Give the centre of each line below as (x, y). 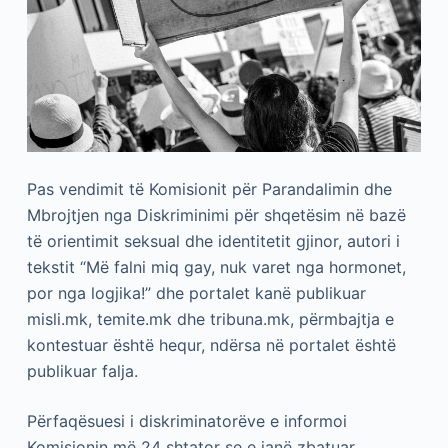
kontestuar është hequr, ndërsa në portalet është (211, 345)
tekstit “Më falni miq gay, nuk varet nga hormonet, (216, 267)
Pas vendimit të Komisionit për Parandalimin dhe (209, 189)
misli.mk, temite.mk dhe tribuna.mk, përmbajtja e (210, 319)
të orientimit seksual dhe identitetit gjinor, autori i (213, 241)
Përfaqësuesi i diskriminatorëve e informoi (186, 421)
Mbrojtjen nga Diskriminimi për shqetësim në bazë (216, 215)
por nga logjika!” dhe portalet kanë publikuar (196, 293)
